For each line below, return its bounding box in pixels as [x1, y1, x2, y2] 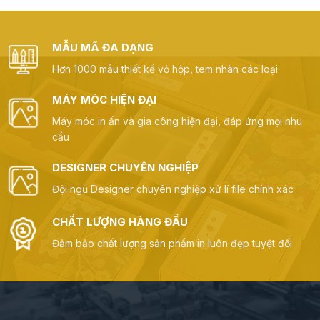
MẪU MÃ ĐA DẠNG [51, 41, 154, 55]
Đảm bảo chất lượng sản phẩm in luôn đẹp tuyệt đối [51, 236, 292, 249]
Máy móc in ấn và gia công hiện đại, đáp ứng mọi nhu [51, 115, 302, 128]
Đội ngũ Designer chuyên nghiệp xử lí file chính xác [51, 183, 294, 196]
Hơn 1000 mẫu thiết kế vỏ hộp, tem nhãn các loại [51, 63, 278, 76]
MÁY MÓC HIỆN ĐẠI [51, 93, 156, 107]
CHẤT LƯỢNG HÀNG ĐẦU [51, 214, 188, 229]
